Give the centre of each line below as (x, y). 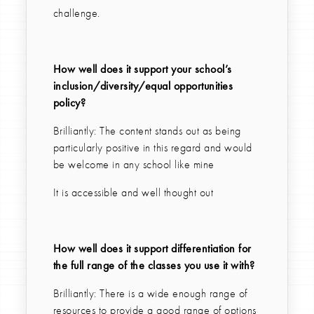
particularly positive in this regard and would (152, 148)
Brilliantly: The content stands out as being (147, 131)
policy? (69, 103)
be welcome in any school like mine (134, 165)
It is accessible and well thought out (133, 193)
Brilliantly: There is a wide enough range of (150, 294)
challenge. (76, 13)
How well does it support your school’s (142, 69)
